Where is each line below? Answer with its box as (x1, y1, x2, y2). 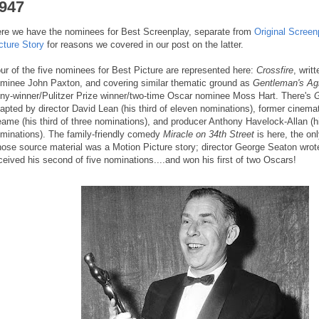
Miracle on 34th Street (163, 129, 254, 140)
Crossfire (256, 65, 293, 76)
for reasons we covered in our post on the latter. (44, 39, 244, 51)
